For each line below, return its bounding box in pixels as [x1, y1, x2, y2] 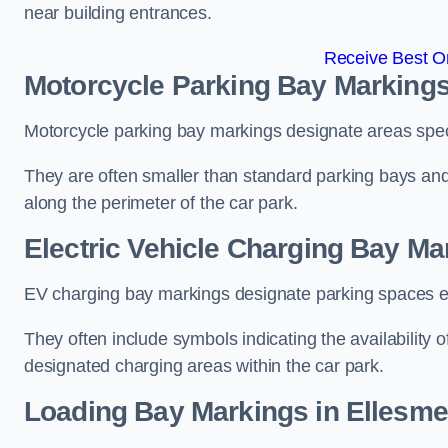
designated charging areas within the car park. [24, 356, 384, 376]
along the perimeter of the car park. [24, 193, 298, 213]
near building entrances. [24, 3, 212, 23]
